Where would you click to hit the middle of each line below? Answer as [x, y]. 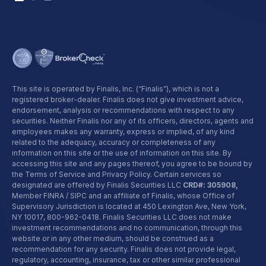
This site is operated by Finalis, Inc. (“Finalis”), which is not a [115, 88]
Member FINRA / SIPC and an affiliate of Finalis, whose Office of [123, 195]
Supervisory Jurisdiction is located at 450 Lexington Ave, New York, [129, 206]
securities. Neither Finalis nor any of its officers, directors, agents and [133, 121]
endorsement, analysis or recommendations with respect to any [123, 110]
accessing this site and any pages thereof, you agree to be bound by [132, 163]
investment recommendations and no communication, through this [127, 227]
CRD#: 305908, [210, 185]
